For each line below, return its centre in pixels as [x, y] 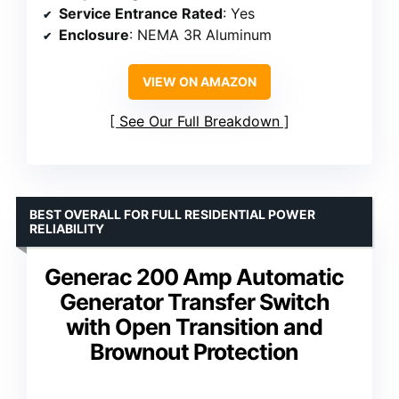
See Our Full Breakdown [199, 121]
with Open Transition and [194, 326]
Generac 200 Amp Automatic [194, 277]
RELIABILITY [67, 228]
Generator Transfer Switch [194, 301]
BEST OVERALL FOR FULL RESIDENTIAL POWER [172, 214]
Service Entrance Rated [141, 13]
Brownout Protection [194, 351]
